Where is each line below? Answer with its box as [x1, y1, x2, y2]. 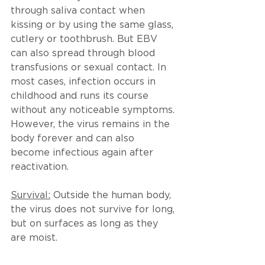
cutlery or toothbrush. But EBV [11, 34, 160, 44]
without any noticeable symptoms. [11, 105, 177, 115]
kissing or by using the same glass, [11, 20, 176, 30]
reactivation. [11, 162, 69, 172]
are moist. [11, 233, 57, 243]
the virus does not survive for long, [11, 205, 177, 214]
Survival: [11, 190, 50, 200]
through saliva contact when [11, 6, 148, 15]
